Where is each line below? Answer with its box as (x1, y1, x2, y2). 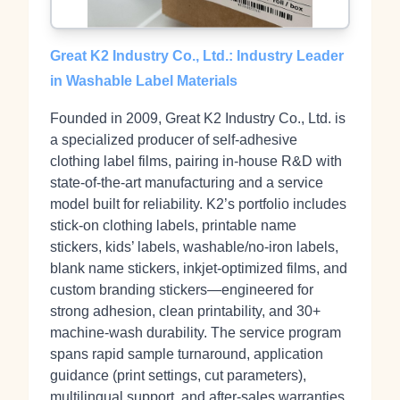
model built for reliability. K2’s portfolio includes (50, 196, 346, 212)
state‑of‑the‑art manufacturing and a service (50, 175, 323, 190)
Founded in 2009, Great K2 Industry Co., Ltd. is (50, 111, 346, 126)
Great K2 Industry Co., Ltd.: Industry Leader (50, 48, 344, 63)
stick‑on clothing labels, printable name (50, 218, 296, 233)
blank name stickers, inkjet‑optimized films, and (50, 261, 347, 276)
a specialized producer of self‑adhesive (50, 132, 297, 147)
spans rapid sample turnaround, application (50, 346, 323, 362)
